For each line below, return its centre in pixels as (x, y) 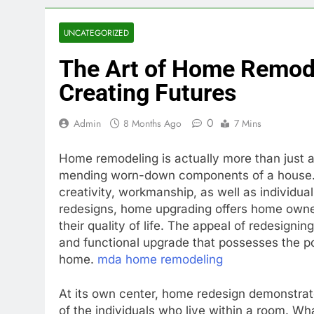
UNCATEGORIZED (96, 33)
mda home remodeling (160, 259)
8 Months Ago (152, 123)
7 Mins (248, 123)
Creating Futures (148, 93)
